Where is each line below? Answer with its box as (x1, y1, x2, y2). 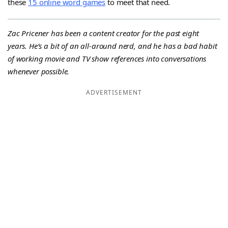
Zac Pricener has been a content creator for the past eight (8, 27, 199, 38)
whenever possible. (8, 66, 70, 76)
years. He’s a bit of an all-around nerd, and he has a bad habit (8, 40, 217, 51)
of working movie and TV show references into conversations (8, 53, 207, 64)
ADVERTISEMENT (86, 88, 142, 97)
